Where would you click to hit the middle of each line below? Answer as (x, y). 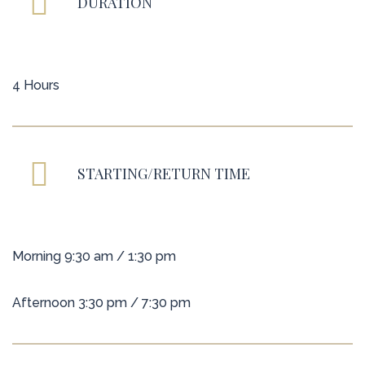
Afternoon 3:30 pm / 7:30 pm (101, 303)
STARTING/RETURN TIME (164, 174)
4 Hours (36, 86)
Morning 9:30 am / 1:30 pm (94, 257)
